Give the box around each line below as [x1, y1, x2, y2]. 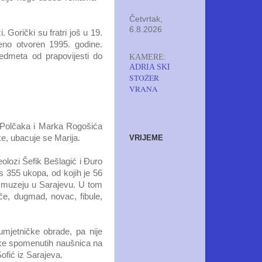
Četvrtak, [129, 14, 163, 23]
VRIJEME [129, 133, 163, 142]
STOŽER [129, 72, 159, 83]
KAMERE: [129, 52, 166, 61]
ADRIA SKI [129, 62, 170, 71]
